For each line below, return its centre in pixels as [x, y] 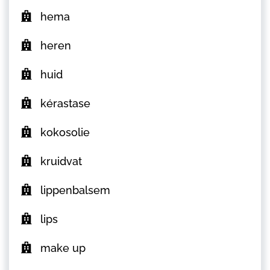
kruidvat [61, 162]
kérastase [65, 104]
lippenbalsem [75, 190]
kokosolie [65, 133]
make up [63, 248]
